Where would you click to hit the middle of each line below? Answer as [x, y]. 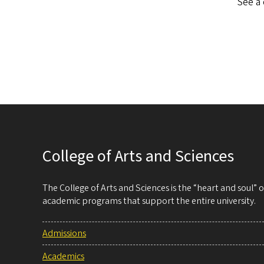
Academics [63, 256]
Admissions [64, 233]
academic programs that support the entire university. [149, 201]
